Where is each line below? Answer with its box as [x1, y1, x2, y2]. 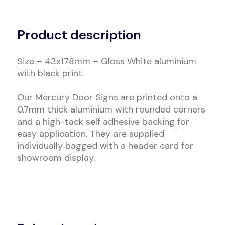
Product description [17, 26, 141, 43]
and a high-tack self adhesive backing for [17, 116, 189, 128]
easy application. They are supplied [17, 128, 164, 140]
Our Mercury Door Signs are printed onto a [17, 91, 197, 103]
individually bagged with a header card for [17, 140, 193, 152]
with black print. [17, 67, 84, 79]
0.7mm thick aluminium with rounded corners [17, 103, 205, 116]
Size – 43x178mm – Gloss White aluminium [17, 55, 196, 67]
